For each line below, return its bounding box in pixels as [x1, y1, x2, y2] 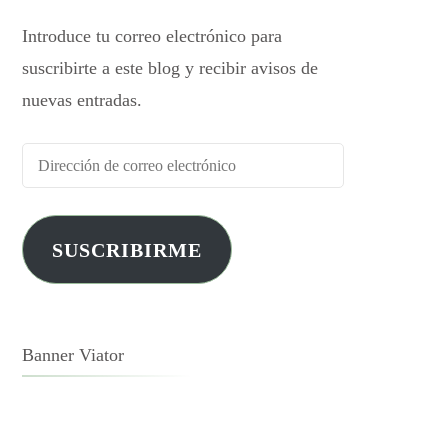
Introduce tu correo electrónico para [21, 26, 282, 46]
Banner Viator [21, 345, 124, 365]
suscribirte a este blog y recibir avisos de [21, 58, 318, 78]
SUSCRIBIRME [51, 238, 202, 261]
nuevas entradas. [21, 90, 142, 110]
